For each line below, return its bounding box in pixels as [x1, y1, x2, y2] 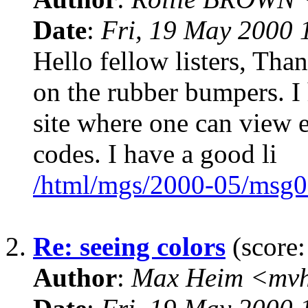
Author [33, 263, 117, 293]
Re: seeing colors [33, 232, 225, 262]
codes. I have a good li [33, 139, 277, 169]
